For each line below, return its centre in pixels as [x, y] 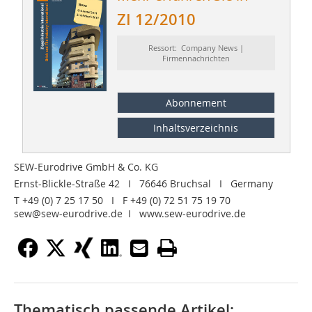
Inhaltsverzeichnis [196, 127]
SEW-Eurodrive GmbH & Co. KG [86, 166]
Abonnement [196, 102]
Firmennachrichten [196, 58]
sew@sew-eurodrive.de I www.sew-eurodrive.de [130, 213]
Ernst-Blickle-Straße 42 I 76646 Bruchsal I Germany [143, 183]
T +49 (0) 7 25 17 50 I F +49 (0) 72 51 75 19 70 [122, 200]
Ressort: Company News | [196, 48]
